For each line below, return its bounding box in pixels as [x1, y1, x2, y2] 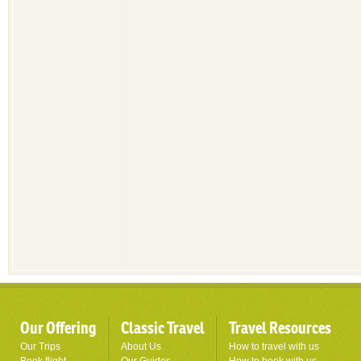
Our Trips [20, 341, 60, 352]
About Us [121, 341, 161, 352]
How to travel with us [229, 341, 319, 352]
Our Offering [20, 317, 97, 338]
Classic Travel [121, 317, 205, 338]
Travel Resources [229, 317, 331, 338]
